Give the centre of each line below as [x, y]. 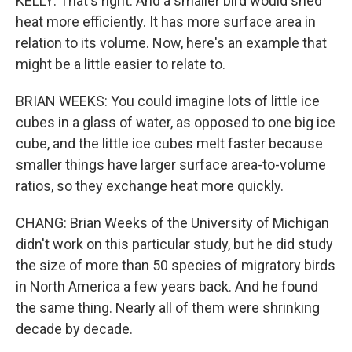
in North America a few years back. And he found [167, 286]
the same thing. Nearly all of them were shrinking [168, 308]
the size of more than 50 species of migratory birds [176, 265]
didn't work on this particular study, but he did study [174, 244]
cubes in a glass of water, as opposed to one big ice [176, 122]
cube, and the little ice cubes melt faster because [169, 143]
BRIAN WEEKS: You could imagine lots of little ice [168, 101]
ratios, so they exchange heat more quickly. [150, 186]
